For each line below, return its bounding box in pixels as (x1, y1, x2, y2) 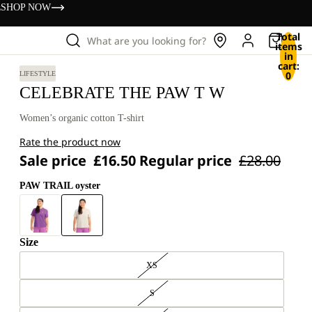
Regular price (139, 151, 235, 170)
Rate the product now (19, 135, 120, 148)
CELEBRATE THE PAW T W (19, 84, 225, 102)
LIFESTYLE (19, 70, 56, 77)
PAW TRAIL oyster (19, 180, 100, 191)
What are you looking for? (87, 33, 206, 47)
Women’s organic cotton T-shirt (19, 113, 144, 123)
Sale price (19, 151, 90, 170)
